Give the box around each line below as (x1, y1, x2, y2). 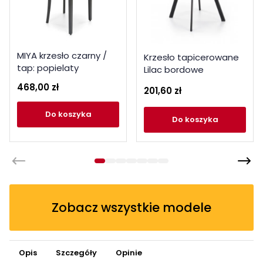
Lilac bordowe (144, 63, 204, 76)
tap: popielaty (17, 61, 79, 74)
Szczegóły (56, 247, 97, 259)
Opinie (116, 247, 142, 259)
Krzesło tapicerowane (144, 50, 239, 63)
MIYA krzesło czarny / (17, 49, 107, 62)
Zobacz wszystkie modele (52, 198, 211, 216)
